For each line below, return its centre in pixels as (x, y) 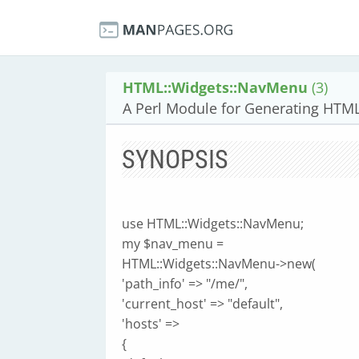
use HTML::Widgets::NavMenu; (213, 224)
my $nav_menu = (173, 244)
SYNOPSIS (175, 159)
